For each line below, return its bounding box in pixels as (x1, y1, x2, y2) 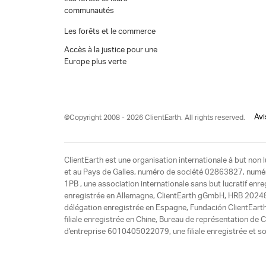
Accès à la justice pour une (64, 46, 157, 54)
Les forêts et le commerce (64, 28, 156, 36)
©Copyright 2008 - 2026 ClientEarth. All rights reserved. (64, 113, 245, 121)
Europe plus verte (64, 58, 126, 66)
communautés (64, 7, 114, 15)
